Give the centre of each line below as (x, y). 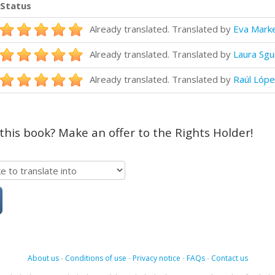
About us (43, 258)
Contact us (229, 258)
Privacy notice (156, 258)
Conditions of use (95, 258)
